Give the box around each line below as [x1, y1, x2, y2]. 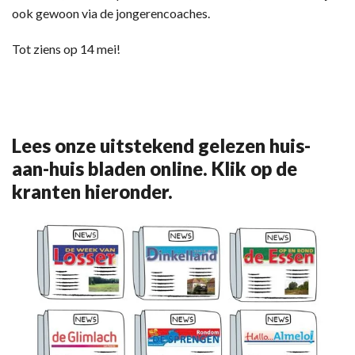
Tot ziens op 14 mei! [12, 41, 120, 56]
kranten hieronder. [12, 180, 173, 203]
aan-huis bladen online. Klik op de [12, 157, 297, 180]
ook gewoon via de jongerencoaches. [12, 6, 210, 21]
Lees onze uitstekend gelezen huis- [12, 134, 311, 157]
